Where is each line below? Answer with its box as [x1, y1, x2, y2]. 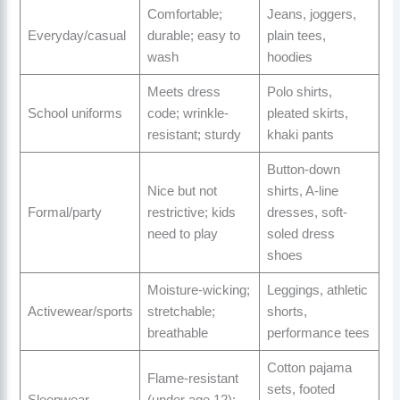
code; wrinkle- [146, 106, 229, 121]
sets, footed [266, 382, 335, 397]
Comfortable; [146, 7, 222, 22]
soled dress [266, 227, 335, 242]
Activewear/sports [27, 304, 133, 320]
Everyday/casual [27, 29, 126, 44]
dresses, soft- [266, 205, 347, 221]
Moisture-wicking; [146, 283, 250, 298]
